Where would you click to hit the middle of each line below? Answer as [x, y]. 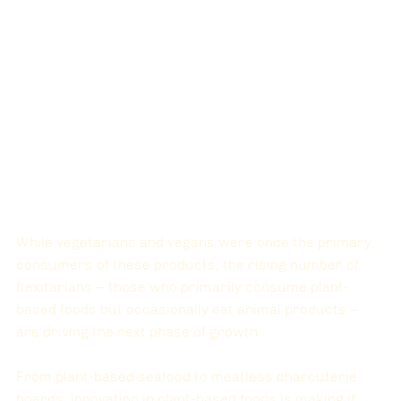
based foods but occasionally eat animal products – [189, 310]
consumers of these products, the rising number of [189, 265]
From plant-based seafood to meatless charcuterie [188, 377]
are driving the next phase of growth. [141, 332]
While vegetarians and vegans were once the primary [196, 243]
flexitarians [54, 287]
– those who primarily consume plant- [221, 287]
